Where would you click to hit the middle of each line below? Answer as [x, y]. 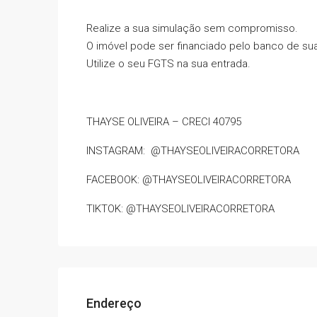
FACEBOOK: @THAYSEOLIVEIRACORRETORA [189, 180]
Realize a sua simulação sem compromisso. [192, 29]
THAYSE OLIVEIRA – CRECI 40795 [164, 122]
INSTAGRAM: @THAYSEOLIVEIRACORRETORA [193, 151]
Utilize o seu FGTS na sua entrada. [168, 64]
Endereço [114, 304]
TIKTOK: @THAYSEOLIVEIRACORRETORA [180, 209]
